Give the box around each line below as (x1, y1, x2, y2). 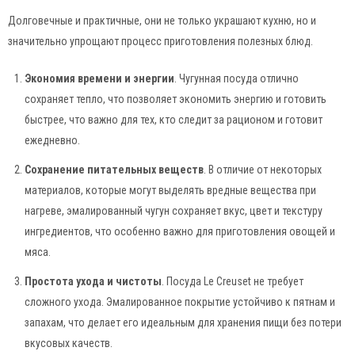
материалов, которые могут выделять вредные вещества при (25, 184, 316, 197)
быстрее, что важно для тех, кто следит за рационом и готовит (25, 113, 323, 127)
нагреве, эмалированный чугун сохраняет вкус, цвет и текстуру (25, 204, 323, 218)
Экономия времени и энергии (25, 72, 174, 86)
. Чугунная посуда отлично (174, 72, 299, 86)
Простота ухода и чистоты (25, 274, 162, 288)
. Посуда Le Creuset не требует (162, 274, 303, 288)
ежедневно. (25, 134, 80, 147)
